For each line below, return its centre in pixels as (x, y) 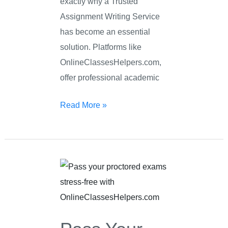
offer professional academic (110, 77)
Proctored (77, 197)
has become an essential (105, 31)
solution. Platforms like (101, 47)
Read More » (84, 105)
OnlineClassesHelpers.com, (111, 62)
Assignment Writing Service (110, 16)
